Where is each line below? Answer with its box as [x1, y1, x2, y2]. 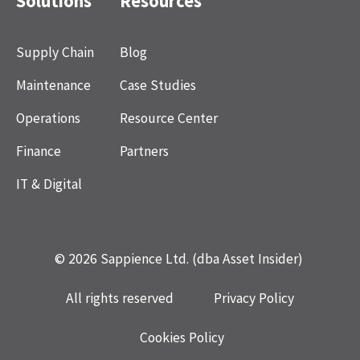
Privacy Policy [214, 288, 294, 307]
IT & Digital [16, 174, 82, 193]
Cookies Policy [139, 328, 224, 346]
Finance [16, 141, 61, 160]
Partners [120, 141, 169, 160]
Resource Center [120, 108, 218, 127]
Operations [16, 108, 80, 127]
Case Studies [120, 76, 196, 94]
